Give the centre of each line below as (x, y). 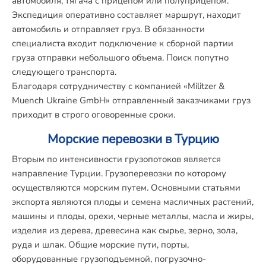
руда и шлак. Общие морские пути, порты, (100, 245)
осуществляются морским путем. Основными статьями (126, 188)
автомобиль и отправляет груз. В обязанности (108, 29)
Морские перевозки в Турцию (133, 139)
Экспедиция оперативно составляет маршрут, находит (126, 15)
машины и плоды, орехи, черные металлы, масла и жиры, (133, 216)
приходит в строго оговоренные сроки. (94, 115)
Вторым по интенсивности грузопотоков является (116, 159)
